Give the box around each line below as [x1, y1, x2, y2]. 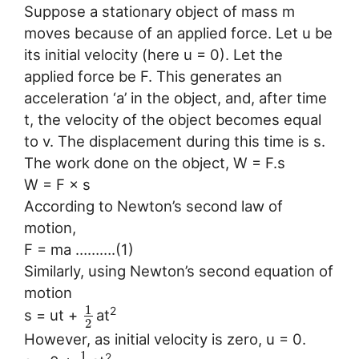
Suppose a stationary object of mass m [24, 2, 295, 21]
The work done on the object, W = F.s [24, 154, 285, 172]
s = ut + [24, 306, 82, 325]
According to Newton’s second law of [24, 197, 283, 216]
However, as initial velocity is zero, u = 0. [24, 330, 306, 349]
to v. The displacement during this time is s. [24, 132, 325, 151]
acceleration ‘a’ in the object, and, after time [24, 89, 327, 107]
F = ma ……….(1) [24, 240, 134, 259]
